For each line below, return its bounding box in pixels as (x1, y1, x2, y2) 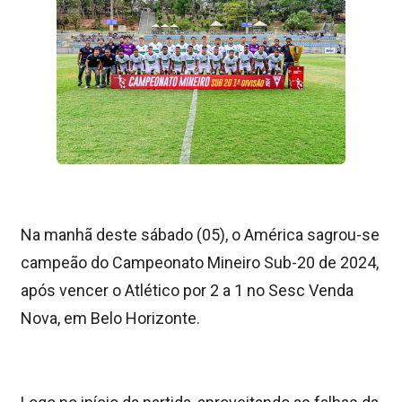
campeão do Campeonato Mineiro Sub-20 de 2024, (21, 252, 379, 272)
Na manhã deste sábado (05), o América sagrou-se (21, 224, 380, 244)
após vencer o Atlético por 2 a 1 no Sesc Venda (21, 280, 354, 300)
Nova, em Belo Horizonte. (21, 308, 200, 328)
